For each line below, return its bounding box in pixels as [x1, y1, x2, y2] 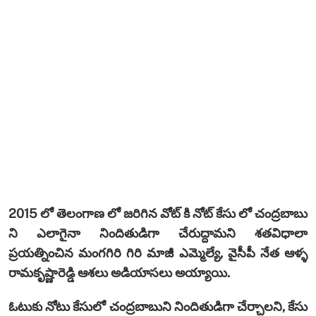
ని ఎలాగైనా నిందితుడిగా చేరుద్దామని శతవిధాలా [8, 225, 308, 241]
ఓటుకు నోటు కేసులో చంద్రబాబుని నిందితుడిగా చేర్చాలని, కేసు [8, 298, 308, 314]
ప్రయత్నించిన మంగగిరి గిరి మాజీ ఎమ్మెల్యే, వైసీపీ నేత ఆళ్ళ [8, 245, 308, 260]
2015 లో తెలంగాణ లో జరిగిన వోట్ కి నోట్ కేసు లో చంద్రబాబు [8, 205, 308, 221]
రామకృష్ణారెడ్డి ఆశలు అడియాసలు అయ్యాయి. [8, 265, 230, 280]
